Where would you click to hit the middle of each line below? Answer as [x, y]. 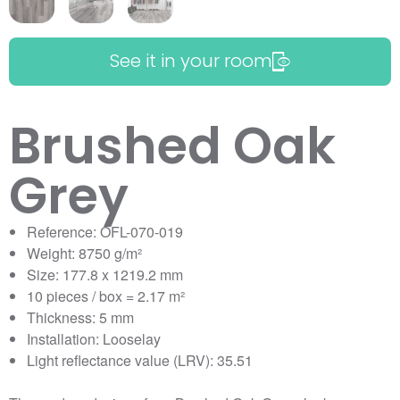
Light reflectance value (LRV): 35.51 [140, 361]
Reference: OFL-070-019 [105, 232]
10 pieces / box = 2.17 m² [106, 296]
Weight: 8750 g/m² [84, 254]
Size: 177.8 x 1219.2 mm [105, 275]
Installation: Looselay [94, 339]
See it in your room [191, 61]
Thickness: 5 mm [80, 318]
